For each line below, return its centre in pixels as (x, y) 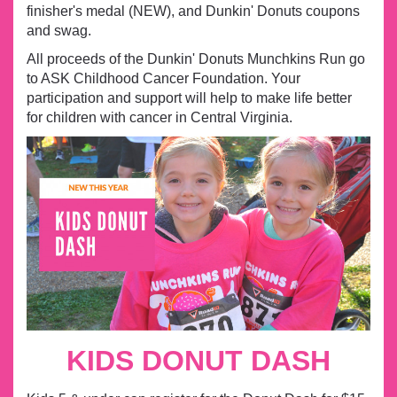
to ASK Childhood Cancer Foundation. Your (163, 79)
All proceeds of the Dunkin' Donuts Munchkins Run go (196, 59)
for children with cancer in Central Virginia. (160, 118)
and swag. (59, 31)
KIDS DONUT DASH (198, 360)
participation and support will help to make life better (189, 98)
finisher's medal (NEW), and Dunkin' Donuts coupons (193, 12)
